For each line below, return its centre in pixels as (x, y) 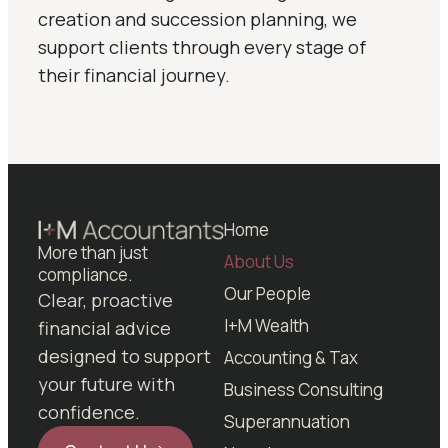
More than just (93, 252)
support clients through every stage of (202, 47)
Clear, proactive (105, 300)
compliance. (85, 274)
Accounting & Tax (291, 357)
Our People (267, 293)
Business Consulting (303, 389)
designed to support (124, 356)
